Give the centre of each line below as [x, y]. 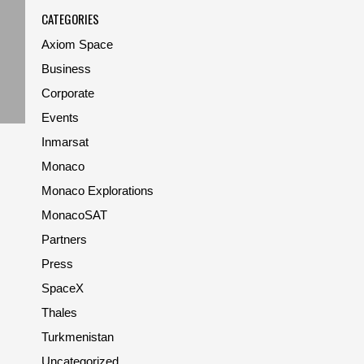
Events [60, 117]
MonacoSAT [74, 215]
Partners [64, 239]
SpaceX [63, 288]
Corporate [68, 93]
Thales [59, 312]
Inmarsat [65, 142]
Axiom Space [77, 44]
